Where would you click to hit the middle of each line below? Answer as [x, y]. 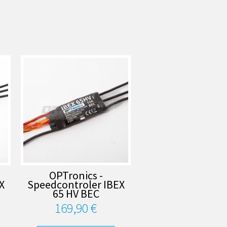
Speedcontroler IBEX [76, 185]
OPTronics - [76, 176]
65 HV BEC [76, 194]
